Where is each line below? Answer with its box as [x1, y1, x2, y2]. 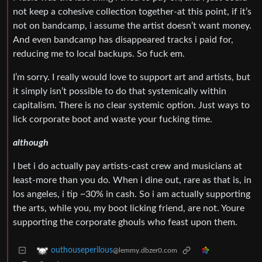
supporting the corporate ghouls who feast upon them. [13, 218, 237, 227]
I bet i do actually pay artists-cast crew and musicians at [13, 161, 242, 171]
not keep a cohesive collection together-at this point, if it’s [13, 7, 251, 17]
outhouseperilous [51, 246, 113, 255]
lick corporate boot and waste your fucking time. [13, 115, 212, 125]
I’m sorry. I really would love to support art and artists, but [13, 73, 250, 82]
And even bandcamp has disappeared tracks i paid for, [13, 35, 233, 45]
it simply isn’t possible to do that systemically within [13, 87, 226, 96]
